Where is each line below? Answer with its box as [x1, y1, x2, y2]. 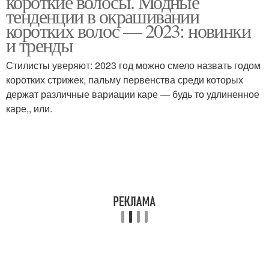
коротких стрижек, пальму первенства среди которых [6, 73, 243, 86]
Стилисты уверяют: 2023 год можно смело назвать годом [6, 58, 261, 72]
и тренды [6, 32, 73, 58]
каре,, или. [6, 101, 52, 115]
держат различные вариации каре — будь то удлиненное [6, 87, 259, 101]
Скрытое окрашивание [22, 47, 119, 59]
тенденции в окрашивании [6, 3, 199, 29]
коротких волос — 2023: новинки [6, 17, 250, 43]
